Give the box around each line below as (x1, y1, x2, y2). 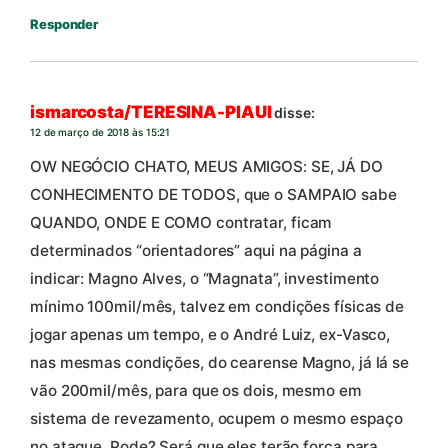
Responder (30, 15, 99, 32)
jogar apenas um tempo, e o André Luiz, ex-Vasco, (30, 324, 391, 344)
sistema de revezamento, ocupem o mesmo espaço (30, 408, 403, 428)
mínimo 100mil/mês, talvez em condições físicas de (30, 296, 405, 316)
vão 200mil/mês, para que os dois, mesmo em (30, 380, 362, 400)
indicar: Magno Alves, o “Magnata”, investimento (30, 268, 380, 288)
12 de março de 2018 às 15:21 (30, 126, 171, 139)
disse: (274, 104, 315, 122)
